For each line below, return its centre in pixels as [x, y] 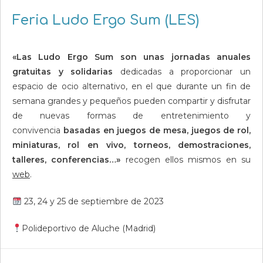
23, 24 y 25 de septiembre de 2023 [92, 201]
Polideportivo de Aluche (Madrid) [88, 228]
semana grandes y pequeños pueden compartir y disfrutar [131, 101]
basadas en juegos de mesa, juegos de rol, [157, 130]
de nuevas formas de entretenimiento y [131, 116]
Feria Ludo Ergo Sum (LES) [106, 20]
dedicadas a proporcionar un [182, 72]
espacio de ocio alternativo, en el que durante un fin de [131, 86]
